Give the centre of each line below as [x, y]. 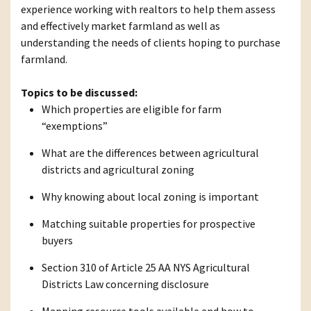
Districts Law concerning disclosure [125, 284]
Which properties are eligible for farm [132, 109]
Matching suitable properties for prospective [149, 224]
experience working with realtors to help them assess [148, 9]
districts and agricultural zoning [118, 170]
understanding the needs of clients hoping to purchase [151, 43]
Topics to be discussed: [79, 93]
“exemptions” [75, 126]
